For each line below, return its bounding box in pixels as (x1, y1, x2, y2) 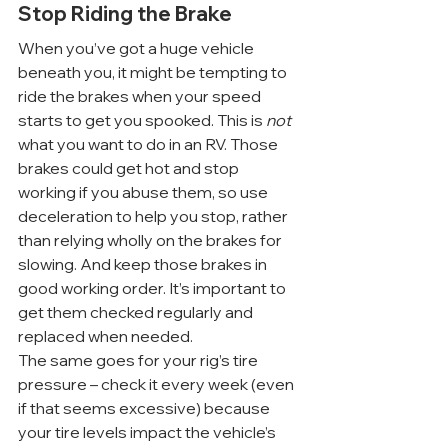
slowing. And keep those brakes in (18, 253, 270, 274)
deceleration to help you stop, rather (18, 205, 291, 226)
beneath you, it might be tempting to (18, 61, 290, 82)
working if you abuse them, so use (18, 181, 271, 202)
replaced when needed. (18, 325, 193, 346)
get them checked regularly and (18, 301, 256, 322)
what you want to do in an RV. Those (18, 133, 281, 154)
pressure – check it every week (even (18, 373, 297, 394)
